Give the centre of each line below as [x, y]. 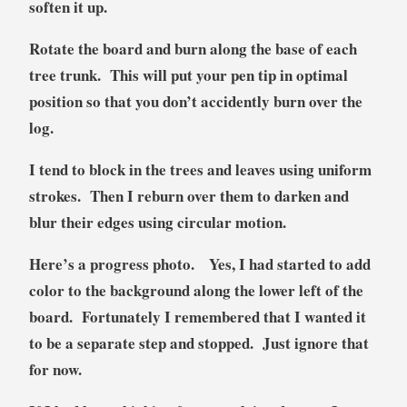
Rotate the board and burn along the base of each [193, 49]
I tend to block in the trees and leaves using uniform [200, 170]
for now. [55, 370]
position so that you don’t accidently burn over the [195, 102]
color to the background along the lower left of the [196, 291]
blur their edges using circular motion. [157, 223]
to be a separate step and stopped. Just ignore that [199, 343]
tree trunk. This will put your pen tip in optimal [188, 75]
